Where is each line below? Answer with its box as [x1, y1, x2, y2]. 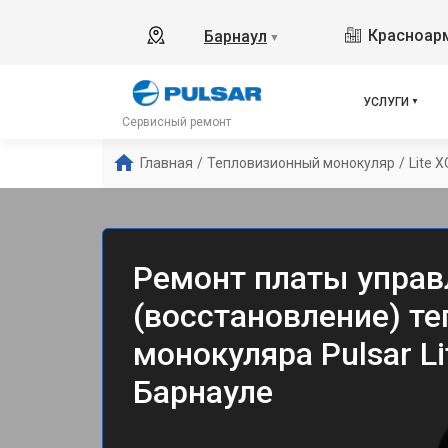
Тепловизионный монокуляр [207, 155, 395, 171]
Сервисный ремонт [122, 115, 231, 129]
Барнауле [133, 373, 273, 411]
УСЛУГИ [363, 95, 409, 109]
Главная [140, 155, 193, 171]
